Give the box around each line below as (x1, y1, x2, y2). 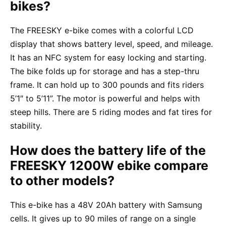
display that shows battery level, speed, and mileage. (10, 38, 213, 49)
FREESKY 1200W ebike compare (10, 157, 208, 173)
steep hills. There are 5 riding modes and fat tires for (10, 106, 212, 117)
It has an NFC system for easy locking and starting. (10, 52, 206, 63)
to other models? (10, 173, 115, 188)
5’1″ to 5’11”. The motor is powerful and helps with (10, 93, 200, 103)
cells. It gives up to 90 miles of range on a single (10, 213, 196, 223)
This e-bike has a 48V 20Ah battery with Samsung (10, 199, 202, 210)
